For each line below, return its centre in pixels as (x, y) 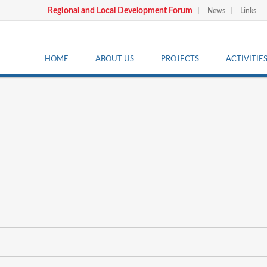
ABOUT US (115, 59)
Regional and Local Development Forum (120, 11)
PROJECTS (180, 59)
